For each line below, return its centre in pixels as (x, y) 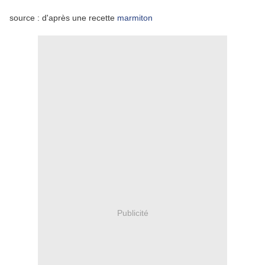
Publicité (132, 213)
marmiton (135, 18)
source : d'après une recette (63, 18)
